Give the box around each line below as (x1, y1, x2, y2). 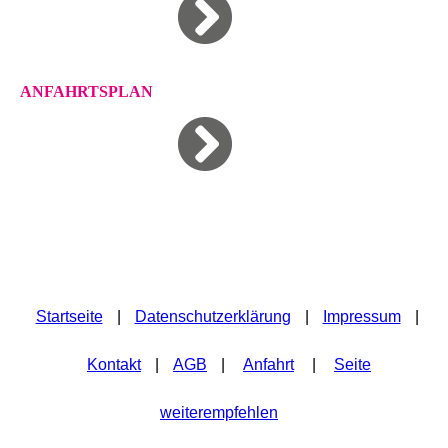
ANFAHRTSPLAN (20, 83, 153, 101)
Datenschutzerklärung (134, 308, 291, 326)
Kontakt (87, 356, 141, 374)
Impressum (322, 308, 401, 326)
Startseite (35, 308, 103, 326)
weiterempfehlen (160, 404, 278, 422)
